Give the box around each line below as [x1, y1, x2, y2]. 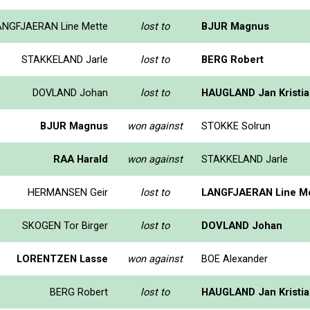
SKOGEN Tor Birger [22, 219, 108, 232]
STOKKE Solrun [201, 119, 271, 132]
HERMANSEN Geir [28, 185, 108, 199]
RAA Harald [53, 152, 108, 165]
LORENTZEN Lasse [17, 252, 108, 265]
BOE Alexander [201, 252, 268, 265]
